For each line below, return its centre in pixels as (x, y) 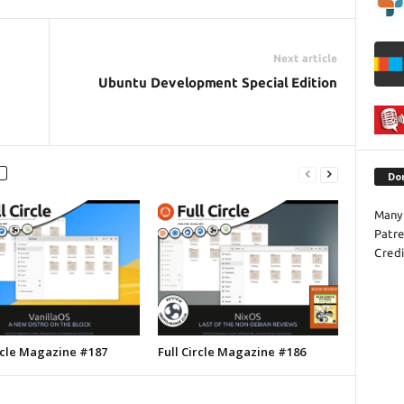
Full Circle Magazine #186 (231, 352)
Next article (305, 58)
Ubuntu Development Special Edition (217, 83)
